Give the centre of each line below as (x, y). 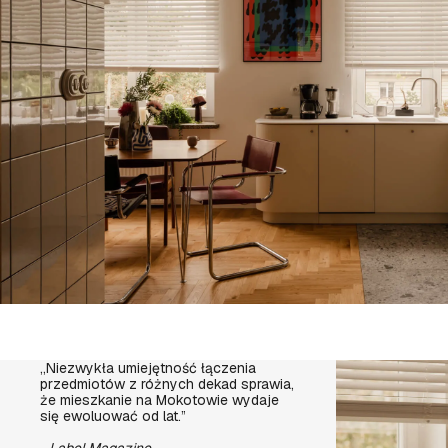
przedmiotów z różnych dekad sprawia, (167, 384)
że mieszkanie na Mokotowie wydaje (160, 400)
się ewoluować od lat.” (113, 416)
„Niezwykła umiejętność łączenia (148, 368)
